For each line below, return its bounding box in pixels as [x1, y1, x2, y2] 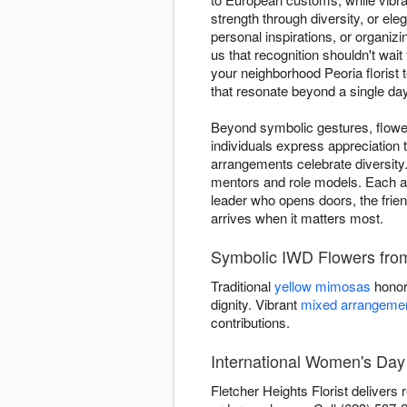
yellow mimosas [274, 276, 371, 296]
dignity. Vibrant [211, 294, 301, 314]
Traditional [211, 276, 274, 296]
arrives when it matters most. [211, 208, 383, 228]
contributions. [211, 313, 290, 333]
